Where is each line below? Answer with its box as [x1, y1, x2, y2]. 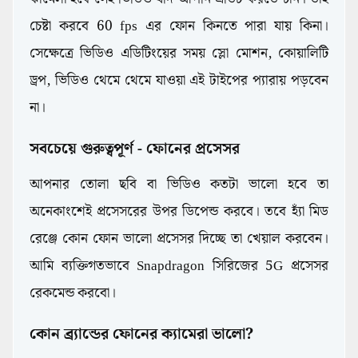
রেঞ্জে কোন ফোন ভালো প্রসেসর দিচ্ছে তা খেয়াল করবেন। [30, 228, 328, 251]
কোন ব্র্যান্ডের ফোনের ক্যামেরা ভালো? [30, 322, 253, 348]
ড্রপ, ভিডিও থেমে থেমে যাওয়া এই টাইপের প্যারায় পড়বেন [30, 70, 328, 93]
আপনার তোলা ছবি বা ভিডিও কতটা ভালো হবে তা [30, 173, 328, 197]
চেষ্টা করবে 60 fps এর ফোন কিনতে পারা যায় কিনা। [30, 15, 328, 38]
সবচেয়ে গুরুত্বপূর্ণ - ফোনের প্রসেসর [30, 137, 240, 161]
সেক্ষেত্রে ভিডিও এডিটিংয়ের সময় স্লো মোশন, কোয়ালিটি [30, 42, 328, 66]
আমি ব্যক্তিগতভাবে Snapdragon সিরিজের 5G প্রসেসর [30, 255, 328, 278]
